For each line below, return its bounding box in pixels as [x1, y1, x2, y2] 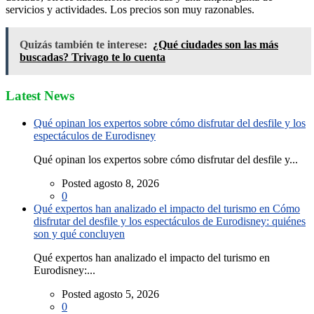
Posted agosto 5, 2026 [62, 287, 159, 300]
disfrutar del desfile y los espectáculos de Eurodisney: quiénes [34, 214, 306, 227]
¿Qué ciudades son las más [153, 39, 278, 51]
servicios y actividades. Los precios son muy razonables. [6, 4, 254, 16]
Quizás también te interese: [20, 39, 147, 51]
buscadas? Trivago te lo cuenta [20, 51, 165, 64]
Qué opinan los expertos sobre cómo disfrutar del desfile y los [34, 116, 306, 129]
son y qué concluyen [34, 227, 125, 240]
